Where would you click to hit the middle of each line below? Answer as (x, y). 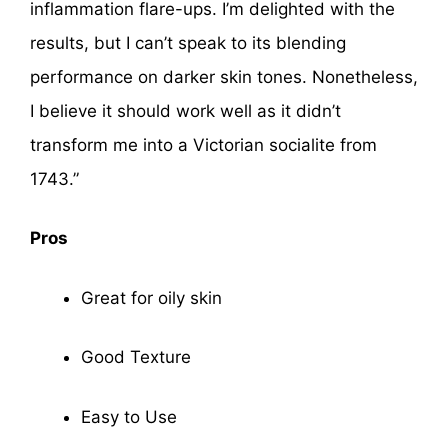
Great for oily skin (151, 297)
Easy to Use (129, 416)
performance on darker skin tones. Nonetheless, (224, 76)
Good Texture (136, 357)
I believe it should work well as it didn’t (185, 110)
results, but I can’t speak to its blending (188, 42)
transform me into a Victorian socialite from (203, 144)
